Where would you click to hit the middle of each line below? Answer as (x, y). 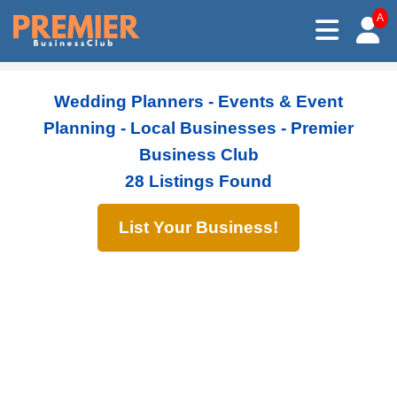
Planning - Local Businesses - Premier (198, 128)
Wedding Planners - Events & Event (198, 101)
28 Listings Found (198, 181)
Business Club (198, 155)
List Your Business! (198, 227)
